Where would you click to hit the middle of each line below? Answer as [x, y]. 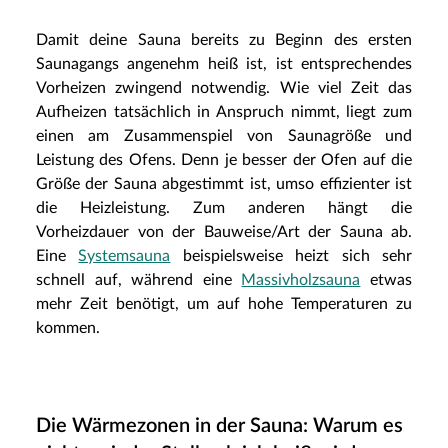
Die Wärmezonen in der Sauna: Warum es [219, 425]
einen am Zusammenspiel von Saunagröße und [224, 135]
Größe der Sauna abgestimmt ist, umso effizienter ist [224, 183]
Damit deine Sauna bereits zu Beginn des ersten [224, 39]
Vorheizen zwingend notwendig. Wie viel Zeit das [224, 87]
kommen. [68, 327]
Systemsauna [124, 255]
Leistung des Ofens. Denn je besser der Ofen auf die [224, 159]
